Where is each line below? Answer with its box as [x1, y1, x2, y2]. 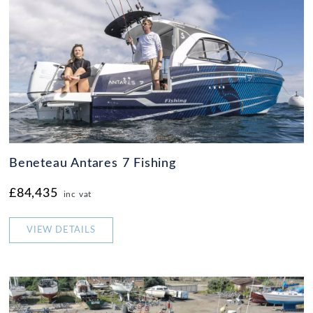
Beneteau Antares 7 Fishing [9, 157, 176, 170]
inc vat [63, 189, 92, 198]
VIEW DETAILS [27, 226, 96, 235]
